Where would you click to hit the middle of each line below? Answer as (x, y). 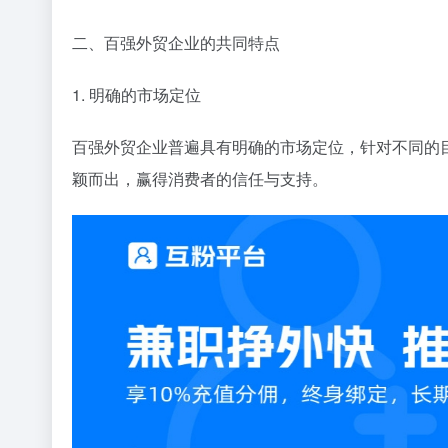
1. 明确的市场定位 (136, 94)
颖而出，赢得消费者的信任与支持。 (200, 178)
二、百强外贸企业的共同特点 (176, 42)
